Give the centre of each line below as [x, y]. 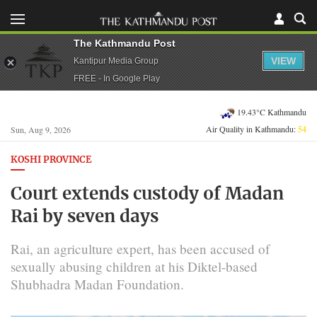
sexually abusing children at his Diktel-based [134, 266]
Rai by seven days [85, 217]
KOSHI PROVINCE [51, 160]
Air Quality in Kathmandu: [252, 129]
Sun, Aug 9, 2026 [41, 129]
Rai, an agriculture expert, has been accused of [140, 248]
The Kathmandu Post [125, 43]
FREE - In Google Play [117, 78]
